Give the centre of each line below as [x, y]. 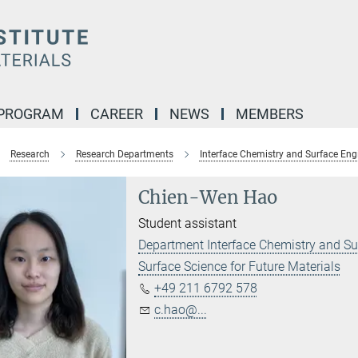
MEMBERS [270, 114]
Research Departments [124, 154]
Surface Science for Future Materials [240, 267]
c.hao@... [181, 310]
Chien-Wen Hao [208, 197]
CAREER [117, 114]
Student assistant [188, 223]
